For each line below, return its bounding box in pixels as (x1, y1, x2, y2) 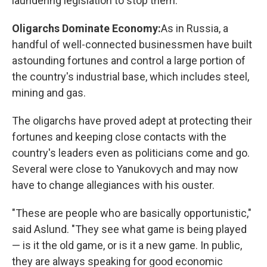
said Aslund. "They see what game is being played (12, 222, 247, 235)
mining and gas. (12, 86, 86, 99)
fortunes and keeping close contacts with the (12, 130, 226, 143)
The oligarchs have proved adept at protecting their (12, 114, 252, 127)
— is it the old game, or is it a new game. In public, (12, 238, 242, 252)
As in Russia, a (161, 21, 228, 35)
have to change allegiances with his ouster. (12, 178, 215, 191)
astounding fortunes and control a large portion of (12, 54, 246, 67)
